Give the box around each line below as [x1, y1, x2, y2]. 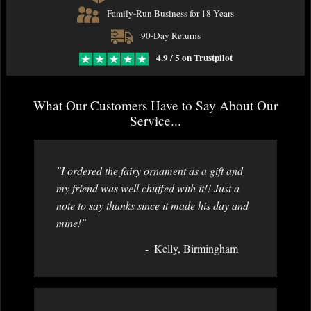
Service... [130, 112, 181, 130]
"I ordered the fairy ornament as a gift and [56, 163, 243, 178]
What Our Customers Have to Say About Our [33, 96, 278, 115]
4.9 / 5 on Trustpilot [155, 51, 233, 65]
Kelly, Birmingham [154, 241, 238, 256]
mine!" [56, 215, 86, 230]
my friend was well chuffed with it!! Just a [56, 180, 239, 196]
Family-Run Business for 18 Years [105, 7, 234, 20]
